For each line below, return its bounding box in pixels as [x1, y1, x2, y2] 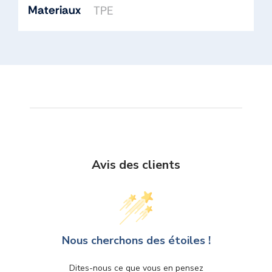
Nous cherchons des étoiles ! [61, 233, 211, 248]
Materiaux [27, 2, 81, 18]
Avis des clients [92, 157, 180, 174]
